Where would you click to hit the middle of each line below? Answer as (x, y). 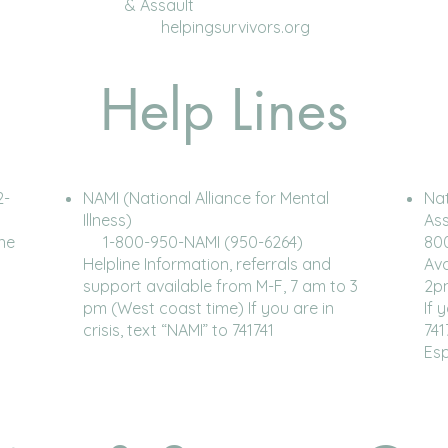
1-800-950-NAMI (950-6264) (193, 242)
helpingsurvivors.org (217, 27)
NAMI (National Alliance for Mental (206, 198)
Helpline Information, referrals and (207, 264)
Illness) (221, 220)
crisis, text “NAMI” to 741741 (178, 330)
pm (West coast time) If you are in (208, 308)
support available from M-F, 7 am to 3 (220, 286)
